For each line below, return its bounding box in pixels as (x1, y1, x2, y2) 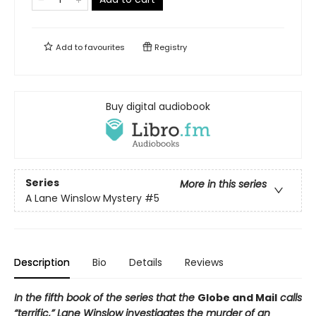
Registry (152, 42, 187, 54)
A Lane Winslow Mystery (25, 190, 142, 205)
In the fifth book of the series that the (14, 291, 197, 305)
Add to (54, 42, 85, 54)
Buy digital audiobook (106, 99, 210, 114)
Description (14, 255, 70, 270)
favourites (85, 42, 125, 54)
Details (129, 255, 162, 270)
